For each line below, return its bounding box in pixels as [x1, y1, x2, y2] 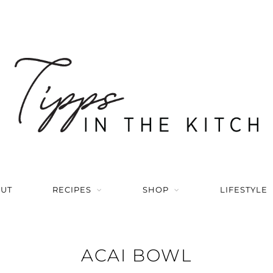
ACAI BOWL [81, 244, 192, 266]
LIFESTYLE [220, 184, 268, 194]
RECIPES [52, 184, 91, 194]
